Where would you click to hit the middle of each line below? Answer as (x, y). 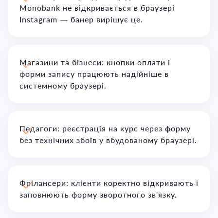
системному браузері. (63, 85)
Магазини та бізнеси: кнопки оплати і (95, 62)
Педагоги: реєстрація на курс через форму (105, 128)
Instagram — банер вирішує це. (81, 19)
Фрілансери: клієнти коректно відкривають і (109, 183)
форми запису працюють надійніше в (94, 74)
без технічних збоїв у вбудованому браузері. (108, 140)
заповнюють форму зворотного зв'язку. (98, 194)
